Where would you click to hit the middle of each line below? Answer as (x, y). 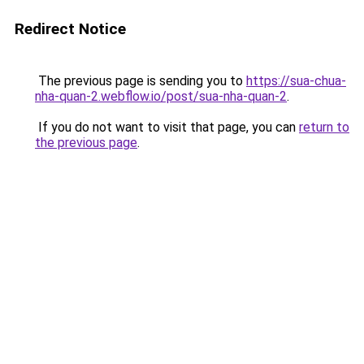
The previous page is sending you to (141, 81)
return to (324, 127)
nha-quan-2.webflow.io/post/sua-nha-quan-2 (161, 96)
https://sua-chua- (296, 81)
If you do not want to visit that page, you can (167, 127)
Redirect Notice (70, 29)
